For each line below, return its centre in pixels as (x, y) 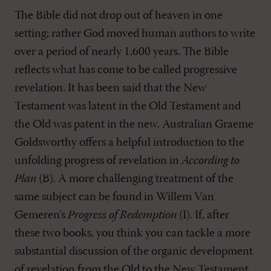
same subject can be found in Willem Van (114, 197)
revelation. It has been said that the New (110, 88)
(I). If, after (203, 215)
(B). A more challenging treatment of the (135, 179)
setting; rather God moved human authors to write (135, 34)
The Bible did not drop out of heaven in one (119, 16)
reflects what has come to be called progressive (126, 70)
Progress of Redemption (122, 215)
